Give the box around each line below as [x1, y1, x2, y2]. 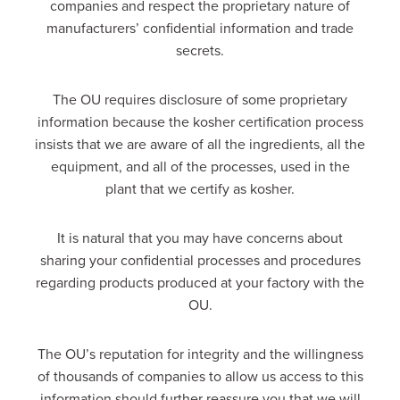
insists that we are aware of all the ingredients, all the [35, 135, 365, 154]
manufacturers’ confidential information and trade [46, 19, 354, 37]
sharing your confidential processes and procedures [39, 251, 361, 270]
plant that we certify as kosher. [105, 179, 295, 198]
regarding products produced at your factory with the [36, 273, 364, 292]
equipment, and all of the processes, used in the [50, 157, 350, 176]
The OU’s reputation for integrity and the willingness [37, 345, 363, 363]
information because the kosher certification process [37, 112, 363, 131]
